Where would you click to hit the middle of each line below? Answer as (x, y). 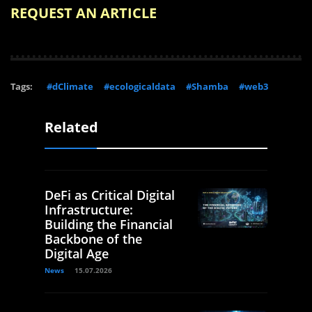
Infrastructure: (89, 210)
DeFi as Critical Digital (110, 195)
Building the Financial (109, 225)
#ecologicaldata (140, 87)
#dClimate (70, 87)
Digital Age (77, 254)
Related (71, 127)
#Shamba (207, 87)
